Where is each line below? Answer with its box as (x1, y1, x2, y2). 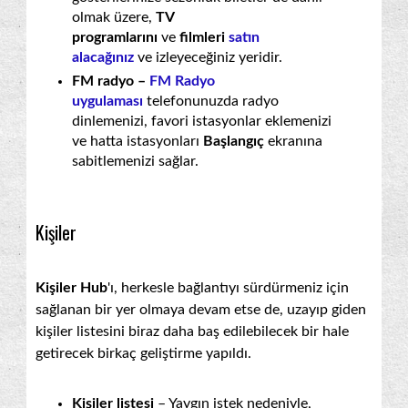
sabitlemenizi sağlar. (72, 153, 199, 168)
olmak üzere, (72, 9, 156, 25)
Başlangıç (203, 133, 268, 148)
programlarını (72, 29, 158, 45)
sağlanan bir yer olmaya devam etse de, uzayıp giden (36, 301, 366, 317)
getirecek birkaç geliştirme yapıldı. (36, 345, 251, 361)
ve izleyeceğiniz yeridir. (134, 49, 282, 65)
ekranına (268, 133, 322, 148)
